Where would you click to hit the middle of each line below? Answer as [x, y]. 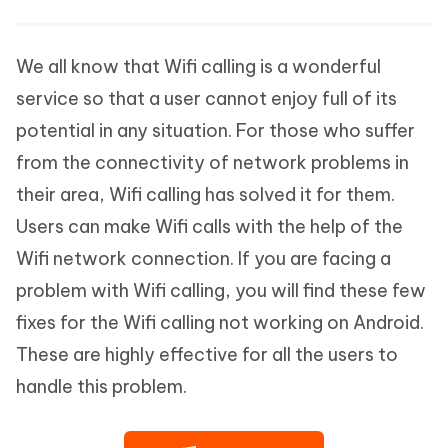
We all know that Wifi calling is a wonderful [198, 67]
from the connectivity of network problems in [212, 163]
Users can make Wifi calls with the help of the [209, 227]
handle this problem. [101, 387]
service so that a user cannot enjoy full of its [206, 99]
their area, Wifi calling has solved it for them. [205, 195]
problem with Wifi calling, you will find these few [221, 291]
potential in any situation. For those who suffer [215, 131]
